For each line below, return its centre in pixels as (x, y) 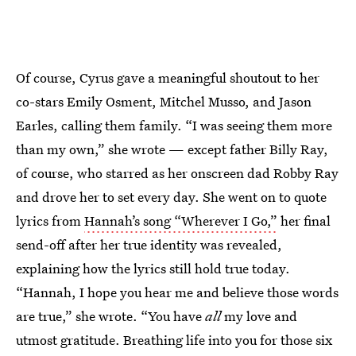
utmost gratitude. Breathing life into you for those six (174, 340)
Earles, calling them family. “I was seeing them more (174, 125)
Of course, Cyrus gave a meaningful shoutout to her (168, 77)
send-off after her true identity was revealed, (149, 244)
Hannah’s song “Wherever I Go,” (181, 221)
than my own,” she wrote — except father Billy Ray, (172, 149)
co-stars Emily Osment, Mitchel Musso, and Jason (164, 101)
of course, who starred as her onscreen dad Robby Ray (177, 173)
